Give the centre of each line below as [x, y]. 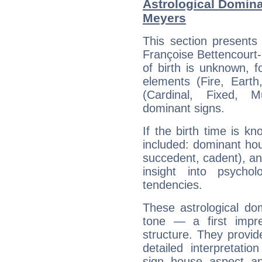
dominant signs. [184, 108]
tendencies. [173, 185]
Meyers [164, 18]
